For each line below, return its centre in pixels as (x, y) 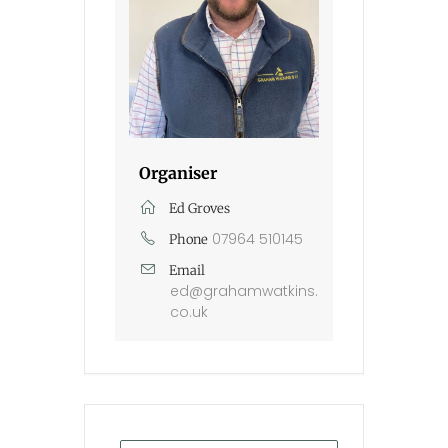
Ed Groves (199, 209)
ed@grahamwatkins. (244, 291)
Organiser (178, 173)
